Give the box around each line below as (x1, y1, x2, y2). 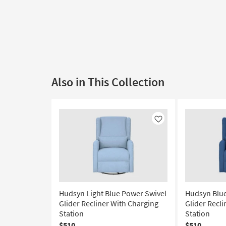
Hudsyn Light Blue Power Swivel (59, 188, 166, 198)
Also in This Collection (51, 74, 164, 90)
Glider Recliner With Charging (59, 198, 158, 208)
